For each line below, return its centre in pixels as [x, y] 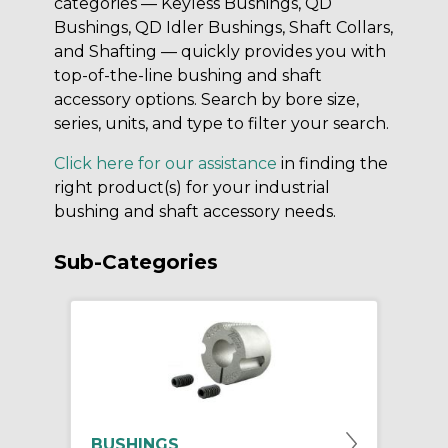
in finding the [332, 164]
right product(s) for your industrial [192, 188]
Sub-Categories [136, 262]
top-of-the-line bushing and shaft [188, 76]
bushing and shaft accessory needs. [195, 212]
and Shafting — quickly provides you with [220, 52]
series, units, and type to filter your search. [221, 124]
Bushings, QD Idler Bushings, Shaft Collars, [223, 28]
